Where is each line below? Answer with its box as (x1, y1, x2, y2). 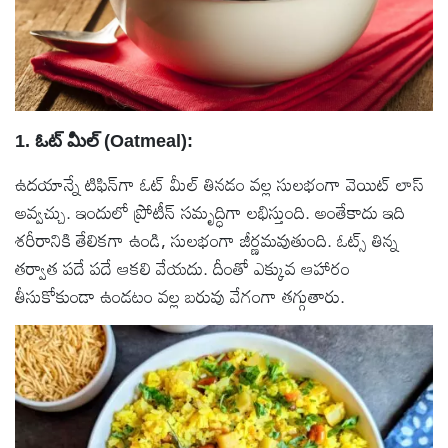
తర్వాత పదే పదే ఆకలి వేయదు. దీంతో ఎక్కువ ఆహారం (15, 250, 350, 287)
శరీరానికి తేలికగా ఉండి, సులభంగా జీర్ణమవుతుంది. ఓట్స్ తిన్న (15, 222, 398, 259)
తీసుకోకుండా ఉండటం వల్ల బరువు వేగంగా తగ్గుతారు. (15, 278, 345, 315)
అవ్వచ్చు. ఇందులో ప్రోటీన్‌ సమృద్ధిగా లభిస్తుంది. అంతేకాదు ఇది (15, 194, 405, 231)
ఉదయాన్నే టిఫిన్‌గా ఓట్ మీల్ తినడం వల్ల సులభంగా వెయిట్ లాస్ (15, 166, 424, 203)
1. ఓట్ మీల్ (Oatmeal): (15, 131, 193, 152)
